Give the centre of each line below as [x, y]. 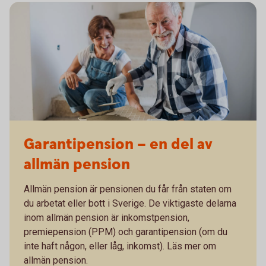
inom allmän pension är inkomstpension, [107, 218]
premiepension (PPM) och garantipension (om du [126, 232]
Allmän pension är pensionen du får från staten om [128, 189]
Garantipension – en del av [118, 145]
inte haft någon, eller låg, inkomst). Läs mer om [120, 246]
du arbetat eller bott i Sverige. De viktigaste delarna [130, 203]
